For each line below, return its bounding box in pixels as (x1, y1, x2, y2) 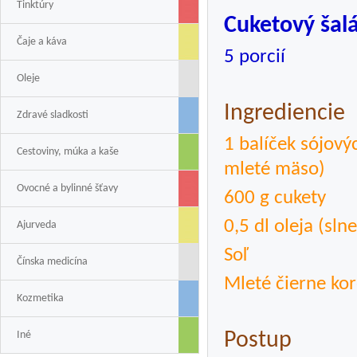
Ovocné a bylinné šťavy (17, 182, 118, 194)
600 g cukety (224, 188, 326, 208)
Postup (224, 329, 292, 352)
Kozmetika (17, 292, 64, 304)
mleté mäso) (224, 159, 325, 179)
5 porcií (224, 47, 285, 67)
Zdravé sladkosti (17, 109, 88, 121)
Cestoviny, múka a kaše (17, 146, 119, 158)
